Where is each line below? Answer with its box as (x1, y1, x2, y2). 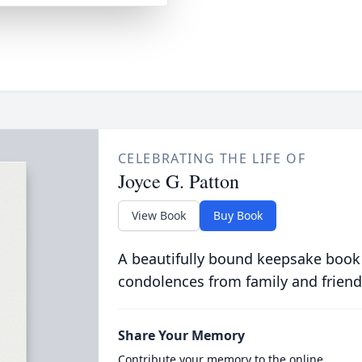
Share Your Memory (117, 326, 245, 344)
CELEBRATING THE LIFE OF (117, 149, 306, 167)
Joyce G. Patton (117, 168, 239, 194)
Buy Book (213, 208, 263, 223)
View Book (131, 208, 186, 223)
